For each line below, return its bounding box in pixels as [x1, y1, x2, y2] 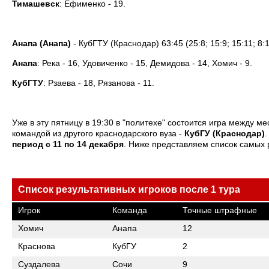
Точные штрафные [183, 205, 257, 215]
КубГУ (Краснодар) [184, 128, 265, 138]
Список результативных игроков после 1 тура [18, 184, 240, 195]
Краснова [18, 241, 55, 251]
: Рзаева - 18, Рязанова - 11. [43, 78, 154, 88]
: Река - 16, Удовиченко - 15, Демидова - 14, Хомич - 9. [37, 58, 252, 68]
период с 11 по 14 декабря [12, 139, 124, 149]
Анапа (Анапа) [12, 38, 71, 48]
